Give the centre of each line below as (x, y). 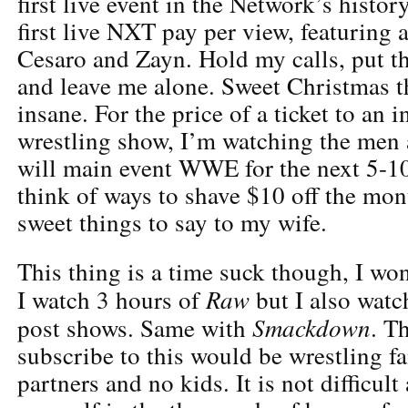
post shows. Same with (135, 327)
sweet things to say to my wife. (172, 222)
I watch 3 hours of (112, 299)
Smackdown (311, 326)
